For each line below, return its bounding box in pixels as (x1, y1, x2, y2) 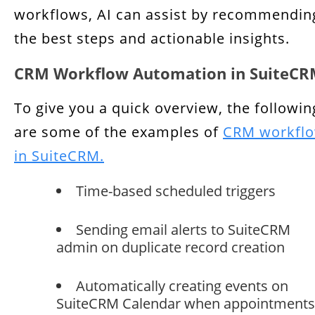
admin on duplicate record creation (56, 238, 285, 257)
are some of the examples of (14, 122, 223, 141)
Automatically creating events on (76, 276, 288, 295)
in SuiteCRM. (14, 146, 104, 165)
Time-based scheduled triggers (76, 181, 276, 200)
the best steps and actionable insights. (14, 29, 290, 48)
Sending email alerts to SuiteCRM (76, 220, 290, 239)
